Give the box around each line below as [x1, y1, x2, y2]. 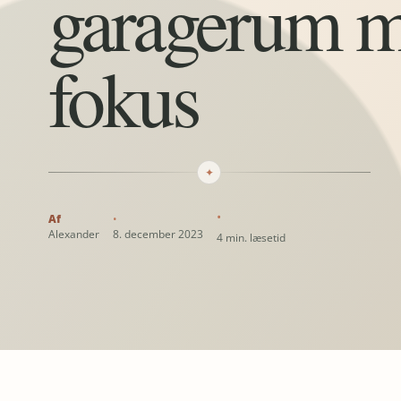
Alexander [47, 226, 99, 243]
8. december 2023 [112, 226, 203, 243]
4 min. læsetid [216, 230, 286, 246]
